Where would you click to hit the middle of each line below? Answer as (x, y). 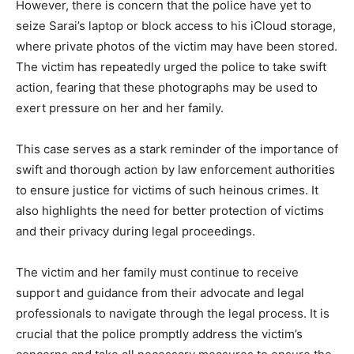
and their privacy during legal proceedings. (136, 232)
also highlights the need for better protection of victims (170, 211)
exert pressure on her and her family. (120, 108)
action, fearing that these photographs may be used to (167, 88)
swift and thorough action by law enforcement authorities (175, 170)
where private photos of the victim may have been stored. (177, 47)
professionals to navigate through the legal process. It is (173, 314)
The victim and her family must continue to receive (157, 273)
